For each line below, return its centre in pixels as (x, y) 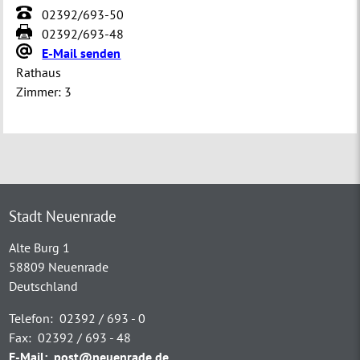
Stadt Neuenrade (63, 215)
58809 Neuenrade (59, 266)
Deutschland (44, 286)
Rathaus (39, 72)
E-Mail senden (82, 53)
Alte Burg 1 (40, 247)
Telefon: (31, 318)
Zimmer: (39, 91)
